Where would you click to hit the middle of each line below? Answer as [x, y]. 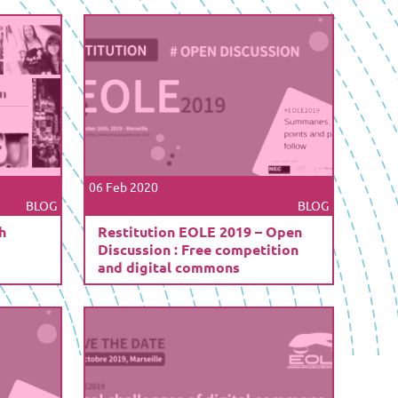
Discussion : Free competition [198, 249]
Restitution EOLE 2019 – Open [199, 231]
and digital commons [168, 267]
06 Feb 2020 [123, 186]
